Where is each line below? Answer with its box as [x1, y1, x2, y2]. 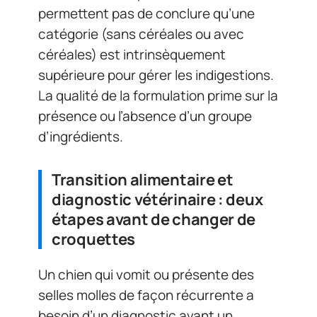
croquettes [52, 228, 135, 250]
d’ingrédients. [38, 127, 123, 146]
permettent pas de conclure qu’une [38, 4, 255, 23]
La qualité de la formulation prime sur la [38, 86, 278, 105]
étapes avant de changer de [52, 208, 256, 230]
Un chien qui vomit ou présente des [38, 265, 254, 284]
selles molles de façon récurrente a [38, 286, 254, 305]
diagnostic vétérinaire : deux [52, 188, 263, 210]
